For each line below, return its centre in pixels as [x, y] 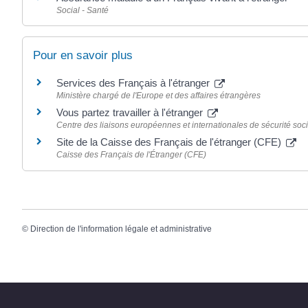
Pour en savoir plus [83, 56]
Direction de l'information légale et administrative [121, 229]
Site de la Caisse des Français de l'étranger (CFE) [170, 142]
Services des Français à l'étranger [134, 83]
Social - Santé [82, 11]
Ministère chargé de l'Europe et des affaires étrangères [158, 96]
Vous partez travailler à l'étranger [131, 113]
